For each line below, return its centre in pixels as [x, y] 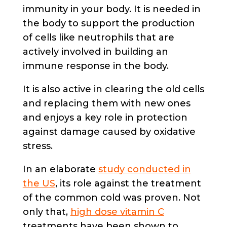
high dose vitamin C [117, 212]
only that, [46, 212]
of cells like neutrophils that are [98, 37]
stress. [37, 146]
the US [39, 183]
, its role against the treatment [128, 183]
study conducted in [144, 169]
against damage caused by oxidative [109, 131]
